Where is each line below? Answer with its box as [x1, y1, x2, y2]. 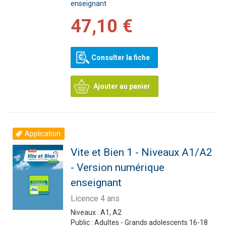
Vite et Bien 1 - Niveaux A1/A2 [70, 146, 212, 158]
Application [25, 130, 61, 138]
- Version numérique [70, 161, 164, 174]
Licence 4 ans [70, 194, 120, 203]
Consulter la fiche [91, 53, 150, 62]
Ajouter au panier [93, 82, 150, 90]
